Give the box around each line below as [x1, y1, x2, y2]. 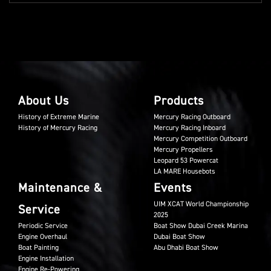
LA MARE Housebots [154, 166, 215, 176]
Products [154, 93, 204, 108]
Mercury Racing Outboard [154, 112, 230, 122]
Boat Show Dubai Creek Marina [154, 221, 248, 230]
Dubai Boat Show [154, 232, 205, 241]
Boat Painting [18, 243, 59, 252]
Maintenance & [18, 180, 102, 195]
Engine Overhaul [18, 232, 67, 241]
